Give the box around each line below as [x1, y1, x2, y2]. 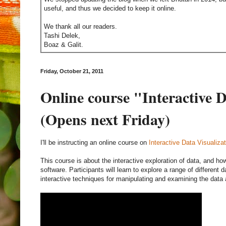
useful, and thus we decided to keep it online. [44, 5, 176, 13]
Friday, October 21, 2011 [40, 68, 103, 75]
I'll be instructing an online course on [40, 139, 149, 147]
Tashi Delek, [44, 32, 80, 40]
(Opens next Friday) [40, 107, 170, 130]
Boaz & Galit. [44, 41, 83, 49]
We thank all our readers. [44, 23, 117, 31]
